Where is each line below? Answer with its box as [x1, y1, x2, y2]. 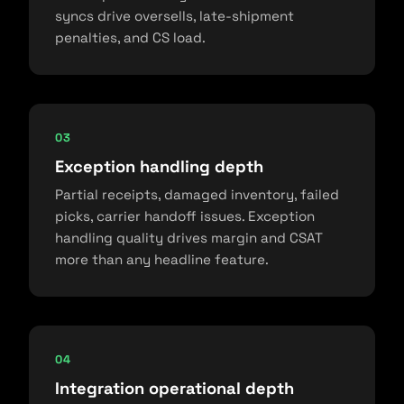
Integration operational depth [55, 378, 294, 399]
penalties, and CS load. [55, 29, 206, 47]
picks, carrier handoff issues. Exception [55, 207, 315, 225]
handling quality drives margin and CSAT [55, 229, 323, 247]
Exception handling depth [55, 156, 263, 178]
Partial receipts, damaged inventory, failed [55, 186, 339, 204]
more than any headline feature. [55, 251, 269, 269]
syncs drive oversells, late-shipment [55, 7, 294, 25]
